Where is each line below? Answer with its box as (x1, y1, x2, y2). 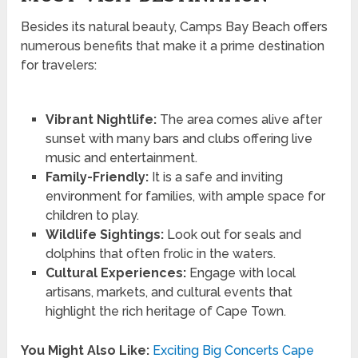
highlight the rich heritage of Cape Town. (45, 304, 286, 320)
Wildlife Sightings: (45, 227, 164, 243)
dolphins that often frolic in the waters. (45, 246, 276, 262)
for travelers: (21, 58, 97, 74)
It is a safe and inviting (148, 169, 283, 185)
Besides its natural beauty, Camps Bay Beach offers (21, 19, 328, 35)
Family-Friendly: (45, 169, 149, 185)
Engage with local (185, 265, 296, 281)
